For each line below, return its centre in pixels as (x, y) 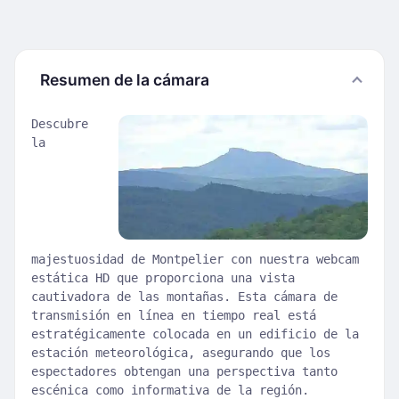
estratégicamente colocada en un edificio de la (195, 334)
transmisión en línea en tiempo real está (174, 315)
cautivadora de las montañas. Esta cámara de (184, 297)
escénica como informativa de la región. (170, 390)
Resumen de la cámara (125, 80)
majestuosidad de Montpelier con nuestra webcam (195, 259)
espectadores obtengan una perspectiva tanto (184, 371)
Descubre (60, 124)
